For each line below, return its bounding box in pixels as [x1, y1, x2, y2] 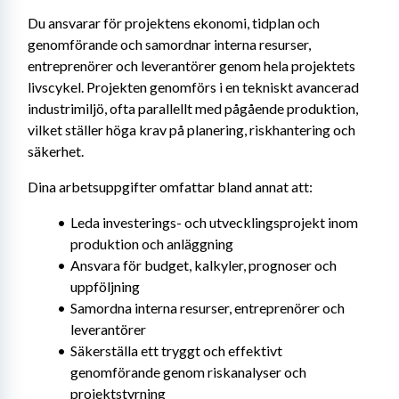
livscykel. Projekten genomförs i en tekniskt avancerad [28, 78, 359, 95]
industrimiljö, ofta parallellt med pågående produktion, [28, 100, 358, 117]
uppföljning [70, 278, 140, 295]
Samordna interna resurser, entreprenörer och [69, 299, 345, 316]
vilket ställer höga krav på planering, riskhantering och [28, 121, 355, 138]
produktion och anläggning [70, 235, 233, 252]
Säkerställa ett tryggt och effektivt [69, 342, 282, 359]
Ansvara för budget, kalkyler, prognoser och [69, 256, 337, 273]
